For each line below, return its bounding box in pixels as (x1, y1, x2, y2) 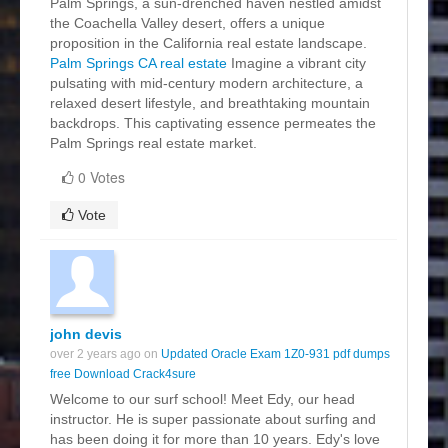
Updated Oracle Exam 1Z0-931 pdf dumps (161, 346, 390, 361)
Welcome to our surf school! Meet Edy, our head (50, 390, 355, 407)
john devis (50, 325, 122, 342)
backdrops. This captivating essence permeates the (50, 114, 376, 131)
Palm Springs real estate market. (50, 134, 257, 151)
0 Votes (78, 166, 125, 187)
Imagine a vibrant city (227, 54, 366, 71)
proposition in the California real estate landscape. (50, 34, 367, 51)
